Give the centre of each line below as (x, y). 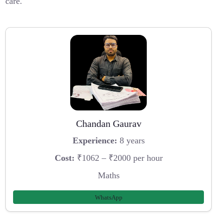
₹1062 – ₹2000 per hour (118, 158)
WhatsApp (108, 197)
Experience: (95, 141)
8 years (131, 141)
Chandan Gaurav (108, 123)
